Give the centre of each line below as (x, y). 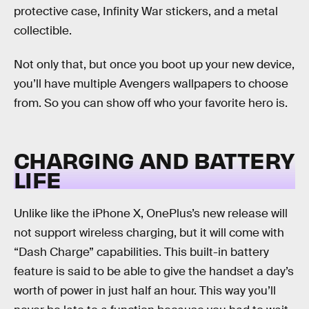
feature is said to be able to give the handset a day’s (154, 271)
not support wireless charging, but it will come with (149, 232)
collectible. (43, 30)
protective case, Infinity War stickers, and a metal (146, 11)
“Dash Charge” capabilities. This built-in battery (141, 252)
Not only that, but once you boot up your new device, (154, 65)
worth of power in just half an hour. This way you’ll (145, 290)
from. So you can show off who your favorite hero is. (151, 103)
